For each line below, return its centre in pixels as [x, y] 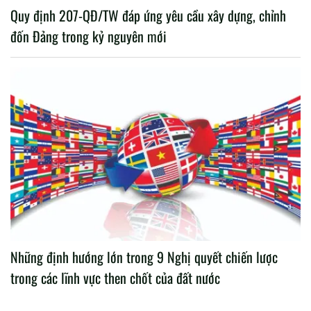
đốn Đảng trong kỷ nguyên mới [89, 36]
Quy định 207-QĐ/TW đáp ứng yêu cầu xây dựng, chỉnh [148, 15]
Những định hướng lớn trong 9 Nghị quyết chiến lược [144, 257]
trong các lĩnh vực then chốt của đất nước [115, 278]
